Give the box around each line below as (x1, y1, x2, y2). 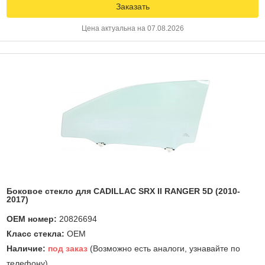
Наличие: (7, 243, 46, 253)
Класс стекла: (7, 228, 64, 238)
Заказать (115, 1, 150, 11)
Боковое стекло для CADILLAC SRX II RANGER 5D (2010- (7, 186, 240, 196)
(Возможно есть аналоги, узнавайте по (88, 243, 240, 253)
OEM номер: (7, 214, 59, 224)
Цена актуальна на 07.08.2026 (81, 24, 184, 33)
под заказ (48, 243, 88, 253)
